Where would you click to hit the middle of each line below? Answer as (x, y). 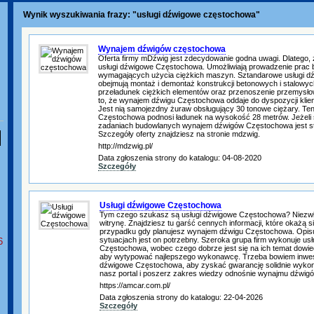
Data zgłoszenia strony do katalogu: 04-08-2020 (180, 158)
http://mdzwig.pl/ (125, 146)
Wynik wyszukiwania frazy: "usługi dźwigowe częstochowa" (141, 15)
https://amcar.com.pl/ (135, 285)
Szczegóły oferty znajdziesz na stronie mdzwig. (179, 134)
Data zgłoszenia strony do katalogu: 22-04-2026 (181, 297)
